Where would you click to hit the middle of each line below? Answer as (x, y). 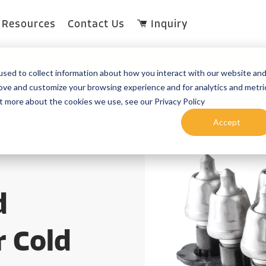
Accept (227, 122)
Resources (29, 25)
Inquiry (168, 25)
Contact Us (96, 25)
